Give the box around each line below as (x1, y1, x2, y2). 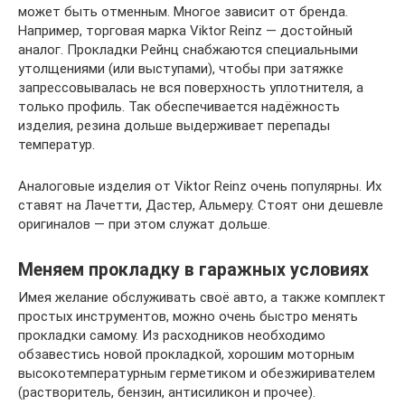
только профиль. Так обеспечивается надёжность (18, 99, 340, 115)
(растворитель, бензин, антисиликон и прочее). (18, 384, 316, 400)
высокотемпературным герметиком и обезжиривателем (18, 365, 375, 381)
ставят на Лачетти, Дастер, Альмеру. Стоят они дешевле (18, 197, 383, 213)
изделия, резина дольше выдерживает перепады (18, 118, 330, 134)
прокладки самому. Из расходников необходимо (18, 327, 325, 344)
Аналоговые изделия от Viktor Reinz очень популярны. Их (18, 178, 381, 194)
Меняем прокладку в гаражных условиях (18, 259, 369, 281)
